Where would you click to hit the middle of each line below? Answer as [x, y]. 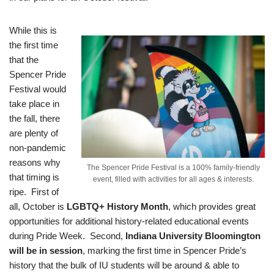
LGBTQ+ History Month [117, 206]
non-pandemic [38, 147]
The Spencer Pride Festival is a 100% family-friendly [173, 167]
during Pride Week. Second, [67, 235]
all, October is [38, 206]
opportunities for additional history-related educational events [129, 221]
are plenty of [34, 133]
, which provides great [212, 206]
